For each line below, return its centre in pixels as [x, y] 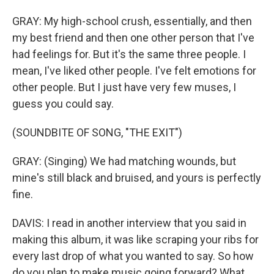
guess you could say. [63, 104]
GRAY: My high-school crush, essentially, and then [132, 21]
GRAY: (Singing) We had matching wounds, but [124, 161]
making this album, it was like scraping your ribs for [135, 239]
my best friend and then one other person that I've [133, 38]
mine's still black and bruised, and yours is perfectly [137, 178]
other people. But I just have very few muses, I [124, 87]
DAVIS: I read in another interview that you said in [129, 223]
